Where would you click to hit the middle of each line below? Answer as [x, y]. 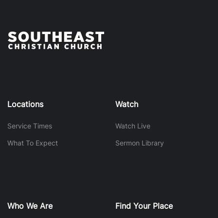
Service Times [30, 126]
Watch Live [133, 126]
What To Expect [33, 143]
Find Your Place [144, 206]
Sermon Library [139, 143]
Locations [25, 104]
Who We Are [30, 206]
